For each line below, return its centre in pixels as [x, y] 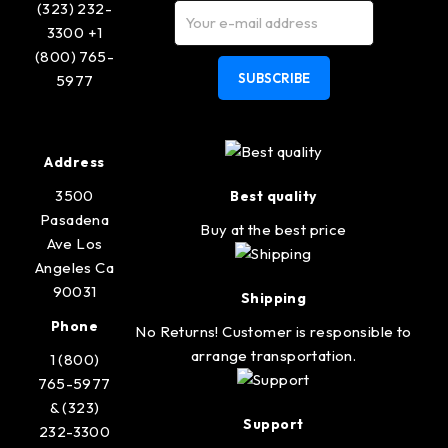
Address [74, 162]
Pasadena [74, 219]
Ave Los [74, 243]
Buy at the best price [273, 229]
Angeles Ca [75, 267]
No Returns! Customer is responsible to [273, 331]
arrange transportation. [273, 355]
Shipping [273, 298]
